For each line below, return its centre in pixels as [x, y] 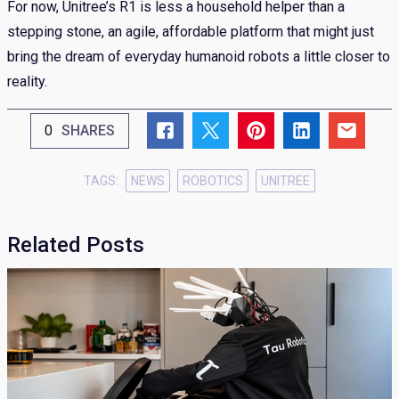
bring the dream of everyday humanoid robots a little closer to [199, 57]
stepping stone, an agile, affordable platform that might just [191, 32]
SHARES [88, 130]
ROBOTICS [213, 181]
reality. [27, 82]
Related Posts [76, 245]
